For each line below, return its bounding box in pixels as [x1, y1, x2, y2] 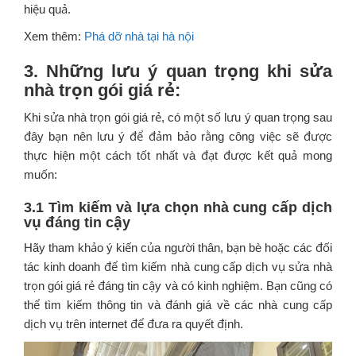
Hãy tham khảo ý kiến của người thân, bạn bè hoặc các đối [24, 241, 332, 255]
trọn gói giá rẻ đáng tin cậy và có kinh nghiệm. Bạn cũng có [24, 279, 332, 293]
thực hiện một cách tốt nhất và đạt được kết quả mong [24, 149, 332, 163]
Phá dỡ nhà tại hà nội [84, 29, 194, 44]
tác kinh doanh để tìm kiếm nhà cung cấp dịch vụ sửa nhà [24, 260, 332, 274]
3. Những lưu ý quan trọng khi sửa [24, 61, 332, 82]
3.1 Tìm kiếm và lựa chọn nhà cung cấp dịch [24, 199, 332, 216]
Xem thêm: [24, 29, 84, 44]
